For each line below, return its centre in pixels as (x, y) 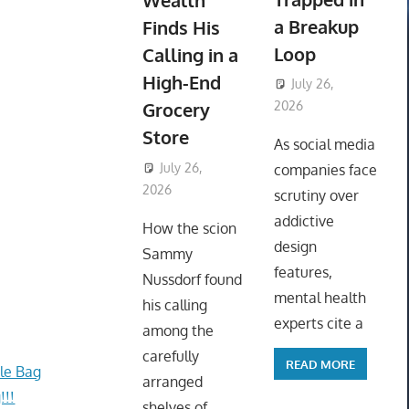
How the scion (189, 229)
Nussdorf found (192, 280)
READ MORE (320, 364)
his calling (174, 305)
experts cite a (318, 324)
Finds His (181, 28)
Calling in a (190, 55)
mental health (320, 298)
